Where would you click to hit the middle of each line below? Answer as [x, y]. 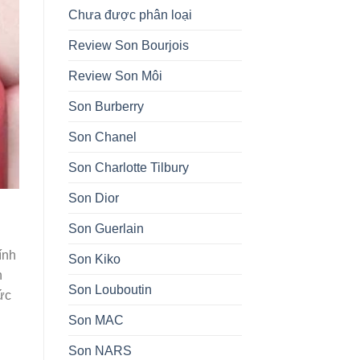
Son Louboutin [110, 289]
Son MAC [96, 320]
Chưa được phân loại [130, 14]
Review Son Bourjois [128, 45]
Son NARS [100, 350]
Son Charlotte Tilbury [128, 167]
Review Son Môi [115, 76]
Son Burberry [106, 106]
